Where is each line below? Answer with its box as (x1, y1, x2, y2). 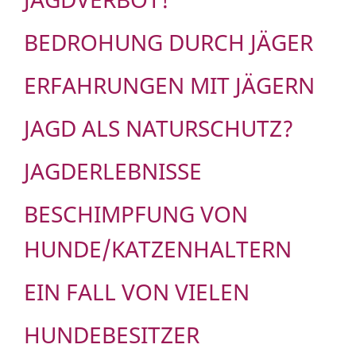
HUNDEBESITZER (24, 319, 199, 350)
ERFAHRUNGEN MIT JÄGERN (24, 70, 315, 101)
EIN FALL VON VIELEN (24, 277, 250, 308)
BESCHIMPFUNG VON (24, 199, 248, 230)
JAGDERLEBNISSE (24, 156, 202, 187)
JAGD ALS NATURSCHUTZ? (24, 113, 294, 144)
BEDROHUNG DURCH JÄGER (24, 27, 313, 58)
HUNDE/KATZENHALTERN (24, 234, 292, 265)
